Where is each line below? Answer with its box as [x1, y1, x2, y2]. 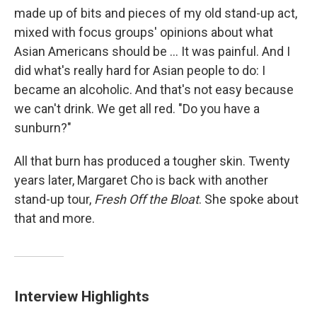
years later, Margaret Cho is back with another [14, 173, 268, 188]
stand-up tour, [14, 192, 94, 207]
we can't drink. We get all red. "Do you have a [14, 101, 260, 116]
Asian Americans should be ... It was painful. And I [14, 44, 290, 59]
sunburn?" [14, 120, 71, 135]
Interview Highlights [14, 287, 149, 305]
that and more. [14, 211, 95, 226]
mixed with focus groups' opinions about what [14, 25, 273, 40]
